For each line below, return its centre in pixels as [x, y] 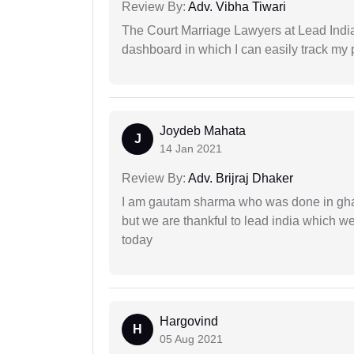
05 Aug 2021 [191, 339]
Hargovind [189, 322]
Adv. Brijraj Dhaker [239, 179]
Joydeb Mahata [203, 131]
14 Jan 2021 [191, 149]
